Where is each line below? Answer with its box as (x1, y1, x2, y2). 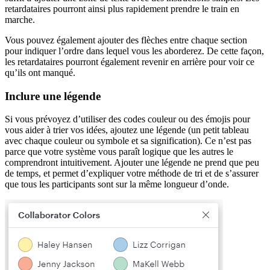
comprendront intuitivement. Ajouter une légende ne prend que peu (5, 157, 259, 168)
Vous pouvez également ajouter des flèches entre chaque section (5, 34, 247, 45)
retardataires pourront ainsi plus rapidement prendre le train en (5, 3, 239, 14)
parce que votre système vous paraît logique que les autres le (5, 146, 233, 157)
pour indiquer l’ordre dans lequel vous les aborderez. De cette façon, (5, 45, 264, 56)
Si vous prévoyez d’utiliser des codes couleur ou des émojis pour (5, 114, 250, 125)
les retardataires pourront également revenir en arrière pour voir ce (5, 56, 254, 67)
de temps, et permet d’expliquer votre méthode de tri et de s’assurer (5, 168, 259, 179)
